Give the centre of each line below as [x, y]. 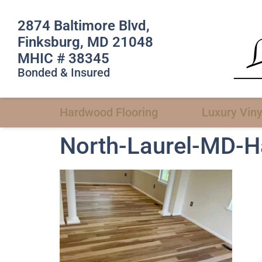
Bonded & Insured [64, 73]
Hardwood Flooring [109, 112]
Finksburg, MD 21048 [85, 42]
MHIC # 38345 [63, 58]
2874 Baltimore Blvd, [84, 26]
